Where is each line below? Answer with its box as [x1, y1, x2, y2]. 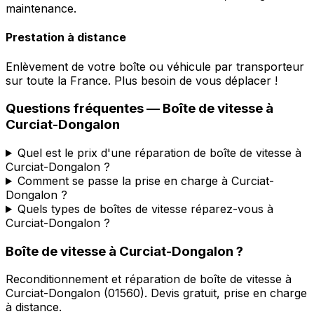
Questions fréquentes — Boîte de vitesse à [6, 100, 273, 117]
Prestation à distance [6, 30, 126, 45]
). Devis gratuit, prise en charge [140, 286, 307, 301]
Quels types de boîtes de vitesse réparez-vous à [17, 201, 273, 216]
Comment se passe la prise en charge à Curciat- [17, 173, 274, 188]
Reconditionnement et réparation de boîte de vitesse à [6, 272, 292, 287]
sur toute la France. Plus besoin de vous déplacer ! [6, 73, 278, 88]
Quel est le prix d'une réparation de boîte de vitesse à [17, 145, 301, 160]
